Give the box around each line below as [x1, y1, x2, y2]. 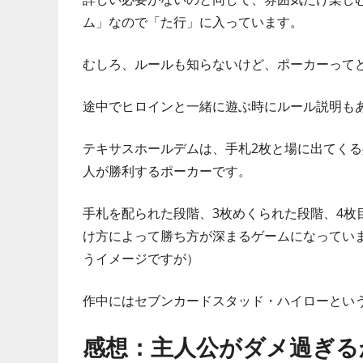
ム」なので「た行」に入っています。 [83, 12, 303, 31]
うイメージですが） [83, 249, 199, 267]
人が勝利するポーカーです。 [83, 161, 251, 180]
